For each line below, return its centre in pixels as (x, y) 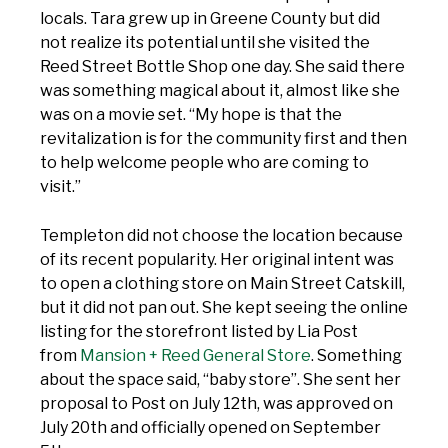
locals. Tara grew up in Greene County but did (210, 18)
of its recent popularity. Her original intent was (217, 260)
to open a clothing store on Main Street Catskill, (222, 284)
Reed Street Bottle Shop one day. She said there (222, 66)
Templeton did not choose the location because (221, 236)
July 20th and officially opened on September (210, 428)
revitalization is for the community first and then (223, 138)
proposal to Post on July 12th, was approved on (216, 404)
